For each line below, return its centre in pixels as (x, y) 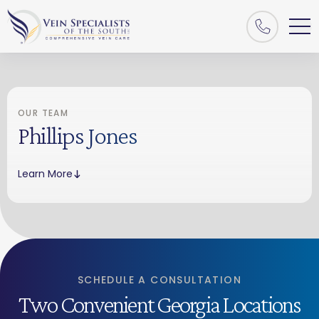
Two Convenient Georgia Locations (159, 304)
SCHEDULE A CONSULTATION (159, 280)
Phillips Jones (77, 135)
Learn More (45, 174)
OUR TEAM (43, 113)
